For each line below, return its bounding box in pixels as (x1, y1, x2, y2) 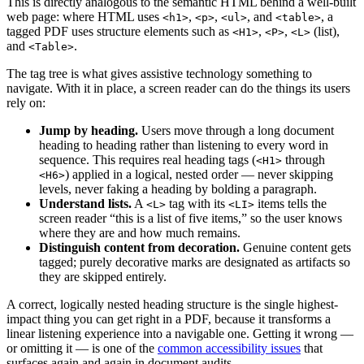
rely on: (6, 96, 45, 110)
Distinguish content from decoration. (39, 240, 240, 255)
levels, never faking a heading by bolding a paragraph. (39, 182, 317, 197)
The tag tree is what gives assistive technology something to (6, 67, 312, 81)
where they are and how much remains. (39, 226, 240, 240)
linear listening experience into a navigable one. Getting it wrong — (6, 327, 353, 341)
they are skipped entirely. (39, 270, 167, 284)
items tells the (254, 197, 327, 211)
